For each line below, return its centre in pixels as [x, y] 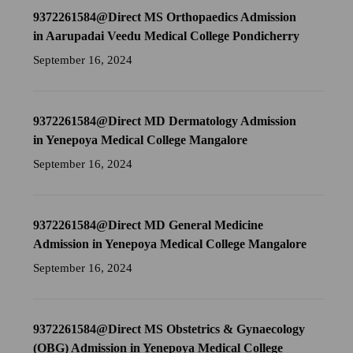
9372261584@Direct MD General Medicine [149, 225]
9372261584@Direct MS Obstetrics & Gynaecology [169, 329]
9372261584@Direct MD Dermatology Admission [165, 121]
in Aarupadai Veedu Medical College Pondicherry [167, 36]
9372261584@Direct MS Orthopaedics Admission [165, 17]
